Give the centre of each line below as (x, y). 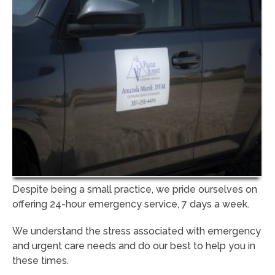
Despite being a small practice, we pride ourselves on (135, 190)
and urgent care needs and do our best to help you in (134, 246)
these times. (41, 261)
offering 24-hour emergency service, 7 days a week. (131, 204)
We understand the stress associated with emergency (137, 231)
